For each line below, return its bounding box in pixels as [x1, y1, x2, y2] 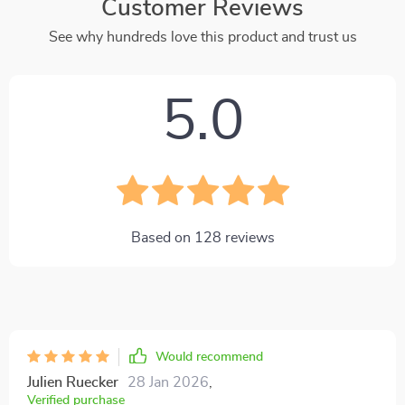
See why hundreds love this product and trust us [48, 30, 357, 44]
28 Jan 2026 [127, 375, 209, 390]
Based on [130, 231, 194, 245]
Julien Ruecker [27, 375, 118, 390]
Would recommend [155, 351, 263, 363]
